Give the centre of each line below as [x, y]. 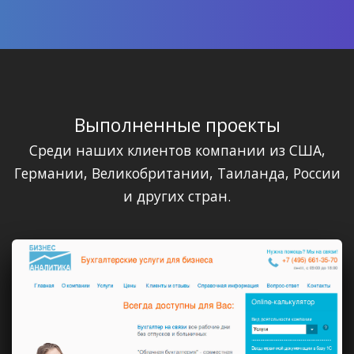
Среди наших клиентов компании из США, [177, 150]
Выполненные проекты [177, 125]
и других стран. [177, 196]
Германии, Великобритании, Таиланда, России [177, 173]
